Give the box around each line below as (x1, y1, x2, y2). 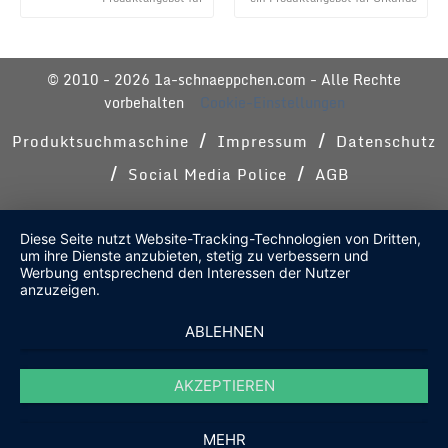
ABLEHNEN (184, 322, 264, 341)
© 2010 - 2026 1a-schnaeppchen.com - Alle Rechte (47, 68, 401, 91)
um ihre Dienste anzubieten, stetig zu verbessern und (20, 247, 369, 264)
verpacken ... (138, 31, 203, 49)
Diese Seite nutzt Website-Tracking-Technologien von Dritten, (20, 230, 421, 247)
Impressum (217, 128, 308, 153)
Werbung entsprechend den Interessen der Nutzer (20, 264, 350, 281)
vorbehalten (103, 91, 200, 114)
